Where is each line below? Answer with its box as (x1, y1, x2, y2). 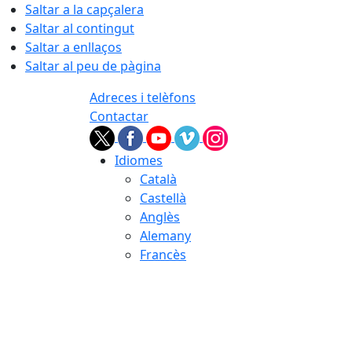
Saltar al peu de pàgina (25, 57, 161, 75)
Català (140, 170, 177, 188)
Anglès (140, 208, 180, 225)
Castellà (140, 189, 186, 207)
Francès (140, 246, 186, 263)
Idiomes (115, 152, 163, 169)
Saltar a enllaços (25, 38, 122, 56)
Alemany (140, 227, 191, 244)
